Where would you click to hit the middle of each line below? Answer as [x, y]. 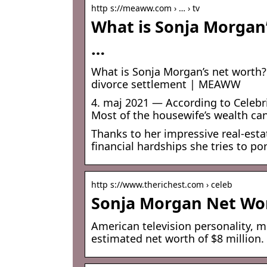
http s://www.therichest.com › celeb [162, 185]
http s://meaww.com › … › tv [145, 8]
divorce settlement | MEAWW [166, 84]
